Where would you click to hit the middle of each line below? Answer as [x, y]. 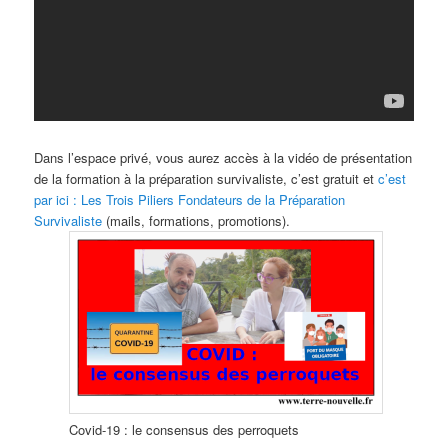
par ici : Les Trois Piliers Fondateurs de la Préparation [190, 200]
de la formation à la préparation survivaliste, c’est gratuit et [206, 179]
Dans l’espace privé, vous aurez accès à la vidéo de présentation [223, 158]
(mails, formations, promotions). [196, 221]
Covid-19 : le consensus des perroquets [184, 430]
